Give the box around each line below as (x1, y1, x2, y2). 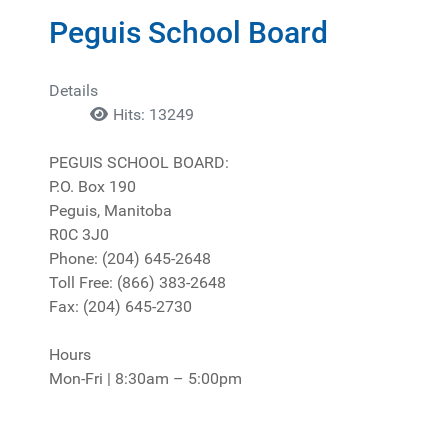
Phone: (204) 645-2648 (49, 248, 211, 268)
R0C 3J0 (49, 224, 109, 244)
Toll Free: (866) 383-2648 (49, 272, 226, 292)
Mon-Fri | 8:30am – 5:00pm (49, 368, 242, 388)
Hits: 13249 (113, 104, 194, 124)
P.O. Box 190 (49, 176, 136, 196)
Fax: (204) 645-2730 (49, 296, 192, 316)
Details (49, 80, 98, 100)
